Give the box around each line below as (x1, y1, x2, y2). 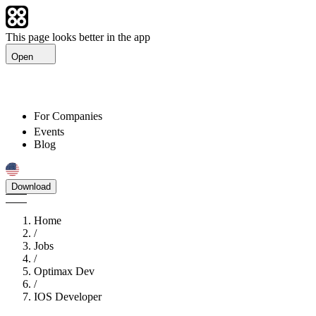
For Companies (34, 110, 102, 122)
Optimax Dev (34, 265, 95, 277)
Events (34, 126, 64, 138)
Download (11, 181, 51, 192)
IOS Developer (34, 291, 102, 303)
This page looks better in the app (6, 31, 150, 43)
